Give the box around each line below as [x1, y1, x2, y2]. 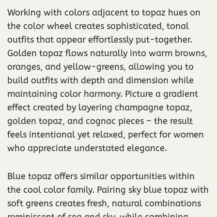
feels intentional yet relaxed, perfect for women [7, 129, 204, 140]
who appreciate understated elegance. [7, 142, 167, 154]
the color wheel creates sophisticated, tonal [7, 20, 189, 31]
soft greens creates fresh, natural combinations [7, 198, 201, 209]
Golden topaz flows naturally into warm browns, [7, 47, 207, 59]
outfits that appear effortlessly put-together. [7, 34, 192, 45]
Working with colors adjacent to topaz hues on [7, 7, 201, 18]
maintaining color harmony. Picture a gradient [7, 88, 198, 99]
